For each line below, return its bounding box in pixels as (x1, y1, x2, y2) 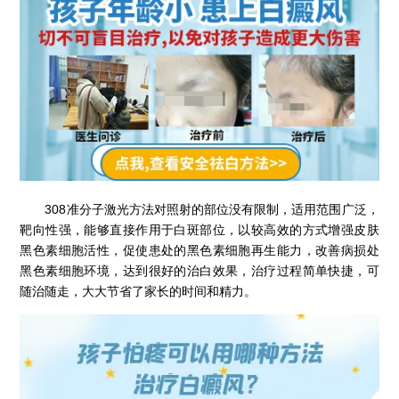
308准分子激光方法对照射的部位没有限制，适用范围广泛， (20, 201, 379, 216)
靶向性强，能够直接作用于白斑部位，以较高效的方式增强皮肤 (20, 222, 379, 237)
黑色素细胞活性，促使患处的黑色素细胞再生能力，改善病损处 (20, 242, 379, 257)
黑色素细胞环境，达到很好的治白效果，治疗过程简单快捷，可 (20, 263, 379, 278)
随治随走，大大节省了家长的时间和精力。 (20, 283, 257, 298)
